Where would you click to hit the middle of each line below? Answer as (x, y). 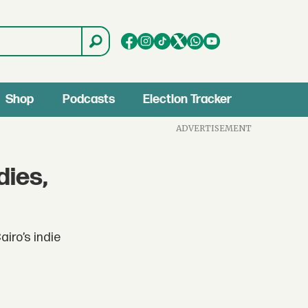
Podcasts (88, 99)
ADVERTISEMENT (214, 128)
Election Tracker (188, 99)
